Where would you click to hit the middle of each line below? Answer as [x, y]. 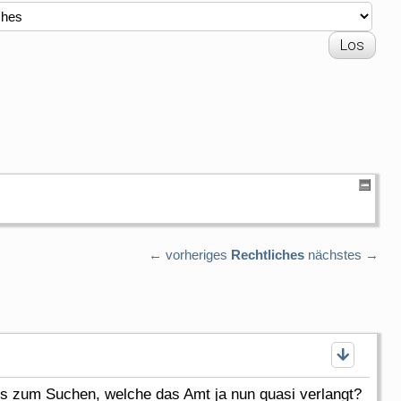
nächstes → [343, 254]
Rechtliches [268, 254]
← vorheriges [188, 254]
